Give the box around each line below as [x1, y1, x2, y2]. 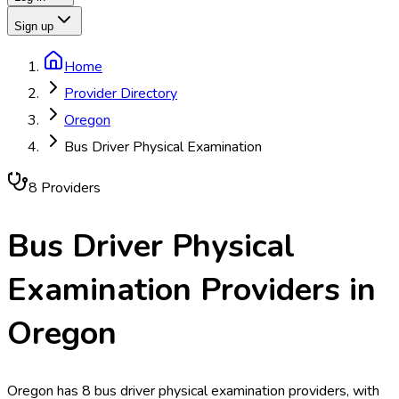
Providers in [191, 267, 376, 312]
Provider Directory [64, 84, 177, 103]
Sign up [14, 20, 53, 33]
